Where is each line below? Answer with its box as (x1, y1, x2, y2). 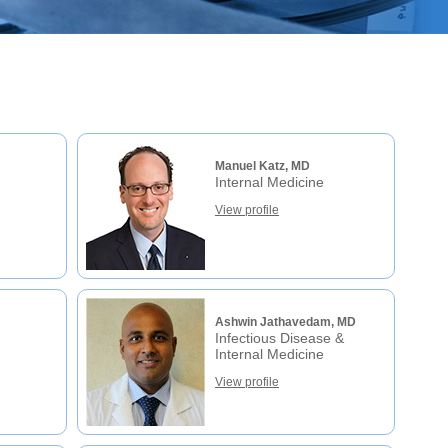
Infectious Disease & (215, 330, 344, 346)
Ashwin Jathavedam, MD (215, 315, 356, 329)
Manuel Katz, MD (215, 159, 310, 173)
